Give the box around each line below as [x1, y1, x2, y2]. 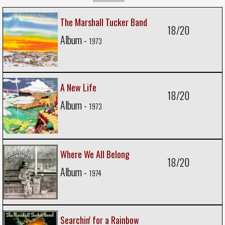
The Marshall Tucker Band [60, 15, 147, 29]
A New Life [60, 81, 96, 94]
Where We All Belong [60, 147, 130, 161]
